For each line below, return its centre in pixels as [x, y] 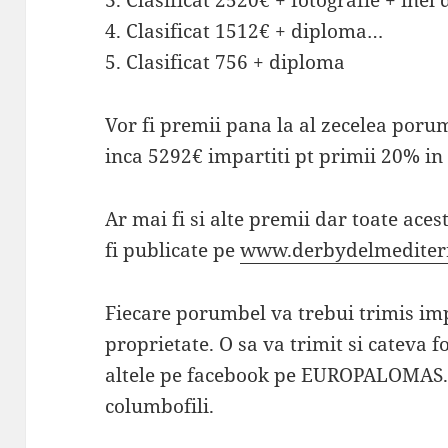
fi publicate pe [173, 250]
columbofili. [160, 405]
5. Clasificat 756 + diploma [225, 62]
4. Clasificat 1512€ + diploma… [244, 31]
